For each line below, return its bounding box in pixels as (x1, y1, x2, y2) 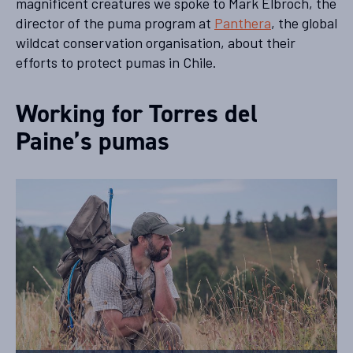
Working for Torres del (16, 97, 258, 130)
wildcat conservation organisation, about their (16, 34, 295, 51)
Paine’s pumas (16, 124, 169, 158)
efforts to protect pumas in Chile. (16, 54, 217, 71)
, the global (271, 14, 337, 32)
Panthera (214, 14, 271, 32)
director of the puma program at (16, 14, 214, 32)
